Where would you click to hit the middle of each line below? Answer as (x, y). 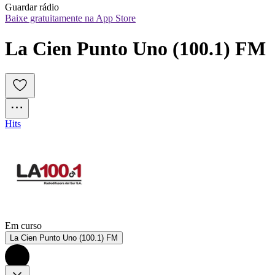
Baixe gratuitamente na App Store (70, 18)
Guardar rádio (32, 7)
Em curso (23, 226)
